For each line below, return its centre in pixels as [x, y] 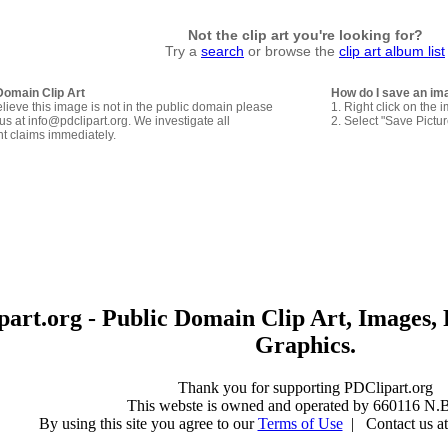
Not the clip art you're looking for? [305, 34]
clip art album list [392, 50]
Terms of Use [300, 423]
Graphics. [305, 344]
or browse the [291, 50]
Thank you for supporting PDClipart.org [305, 387]
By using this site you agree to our [148, 423]
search [222, 50]
